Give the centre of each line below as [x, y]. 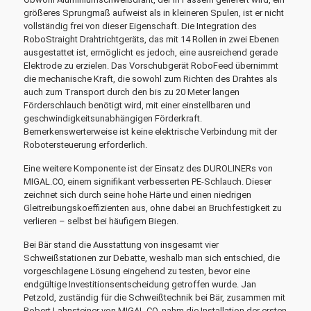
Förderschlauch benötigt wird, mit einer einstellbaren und [137, 105]
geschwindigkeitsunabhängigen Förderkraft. [112, 118]
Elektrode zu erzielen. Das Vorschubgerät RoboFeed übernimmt [151, 66]
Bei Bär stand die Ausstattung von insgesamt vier [121, 245]
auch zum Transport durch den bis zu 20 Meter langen [131, 92]
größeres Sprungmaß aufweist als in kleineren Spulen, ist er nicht [153, 13]
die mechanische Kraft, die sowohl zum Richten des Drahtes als [150, 79]
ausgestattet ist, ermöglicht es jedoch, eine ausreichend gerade [150, 52]
